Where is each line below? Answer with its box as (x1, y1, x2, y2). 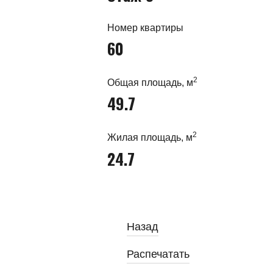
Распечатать (127, 247, 190, 260)
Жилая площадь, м (107, 132, 193, 143)
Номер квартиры (107, 23, 183, 33)
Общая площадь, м (107, 77, 193, 88)
